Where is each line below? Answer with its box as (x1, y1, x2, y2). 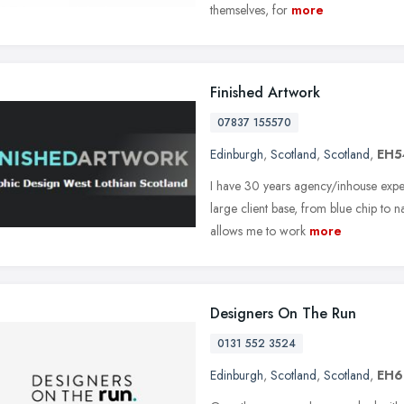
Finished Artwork (210, 81, 320, 103)
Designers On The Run (210, 302, 356, 324)
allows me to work (210, 221, 306, 240)
